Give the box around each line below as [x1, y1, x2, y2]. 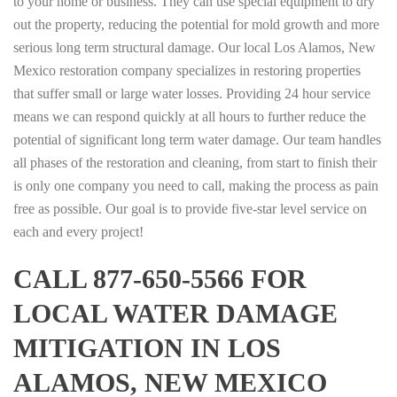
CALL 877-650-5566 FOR [13, 263, 307, 293]
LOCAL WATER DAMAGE [13, 298, 338, 328]
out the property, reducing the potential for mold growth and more [13, 16, 379, 32]
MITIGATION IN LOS [13, 332, 281, 362]
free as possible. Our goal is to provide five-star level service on [13, 200, 367, 216]
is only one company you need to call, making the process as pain [13, 177, 378, 193]
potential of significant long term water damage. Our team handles [13, 131, 381, 147]
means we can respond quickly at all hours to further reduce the [13, 108, 366, 124]
